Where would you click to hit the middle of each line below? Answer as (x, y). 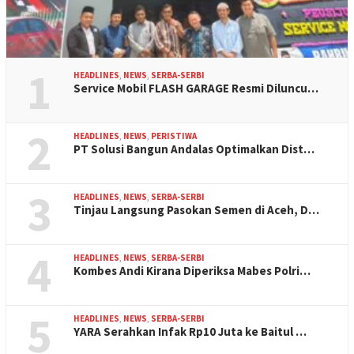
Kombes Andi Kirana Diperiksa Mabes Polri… (192, 270)
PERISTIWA (174, 136)
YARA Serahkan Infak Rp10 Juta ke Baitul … (190, 331)
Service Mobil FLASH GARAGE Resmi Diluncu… (196, 88)
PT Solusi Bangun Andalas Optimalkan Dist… (194, 149)
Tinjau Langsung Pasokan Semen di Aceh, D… (196, 209)
